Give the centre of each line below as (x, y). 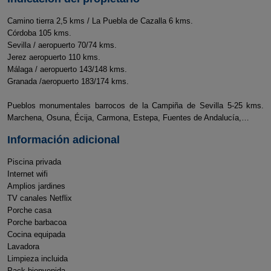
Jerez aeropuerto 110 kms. (54, 57)
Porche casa (34, 210)
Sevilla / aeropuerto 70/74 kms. (62, 45)
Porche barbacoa (37, 222)
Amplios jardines (37, 186)
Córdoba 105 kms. (39, 33)
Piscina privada (39, 162)
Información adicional (63, 140)
